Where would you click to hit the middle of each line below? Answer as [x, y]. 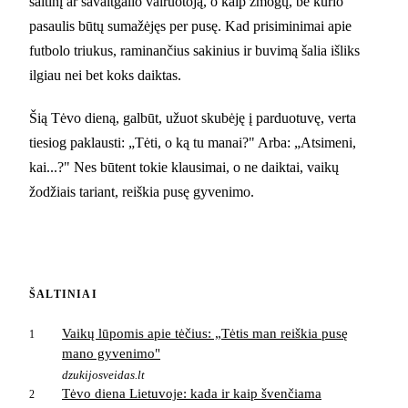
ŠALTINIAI [63, 294]
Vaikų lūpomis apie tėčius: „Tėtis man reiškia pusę [205, 333]
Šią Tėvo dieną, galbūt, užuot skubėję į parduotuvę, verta [193, 117]
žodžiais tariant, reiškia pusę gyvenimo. [142, 191]
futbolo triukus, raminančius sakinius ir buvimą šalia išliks [194, 50]
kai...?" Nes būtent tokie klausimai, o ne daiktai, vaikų [184, 167]
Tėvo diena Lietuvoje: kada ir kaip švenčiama [192, 393]
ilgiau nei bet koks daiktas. [105, 75]
